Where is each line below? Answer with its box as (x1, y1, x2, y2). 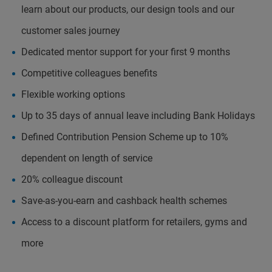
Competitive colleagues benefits (21, 67, 157, 79)
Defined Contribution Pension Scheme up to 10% (21, 131, 228, 143)
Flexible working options (21, 89, 127, 100)
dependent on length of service (21, 152, 152, 164)
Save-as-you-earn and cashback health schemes (21, 195, 227, 206)
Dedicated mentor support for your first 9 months (21, 46, 230, 58)
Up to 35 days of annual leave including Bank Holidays (21, 110, 255, 121)
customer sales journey (21, 25, 120, 36)
